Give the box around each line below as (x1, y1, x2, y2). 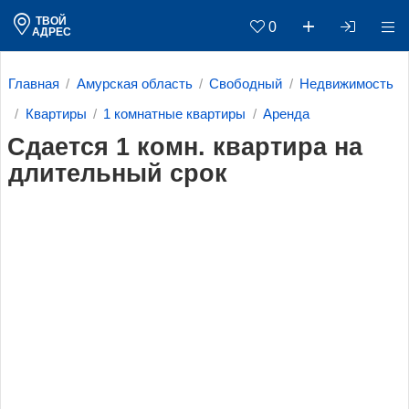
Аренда (263, 106, 310, 121)
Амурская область (76, 77, 193, 92)
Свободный (209, 77, 283, 92)
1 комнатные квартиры (103, 106, 246, 121)
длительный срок (8, 160, 227, 188)
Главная (8, 77, 59, 92)
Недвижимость (299, 77, 394, 92)
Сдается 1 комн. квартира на (6, 133, 362, 162)
